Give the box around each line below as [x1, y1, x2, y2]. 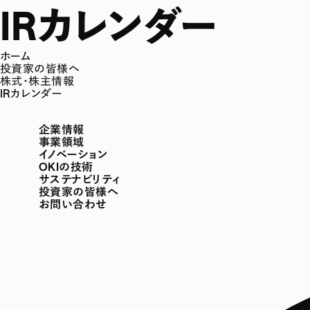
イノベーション [39, 147, 108, 161]
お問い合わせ [39, 197, 107, 210]
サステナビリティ [39, 172, 120, 185]
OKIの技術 [39, 159, 93, 173]
